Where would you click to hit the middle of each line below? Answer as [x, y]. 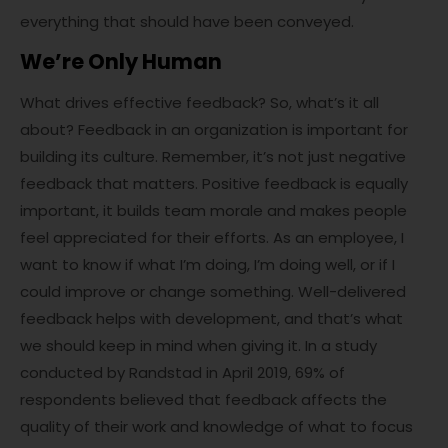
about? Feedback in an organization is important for [214, 130]
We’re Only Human [121, 62]
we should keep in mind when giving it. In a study [198, 346]
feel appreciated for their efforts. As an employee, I [212, 238]
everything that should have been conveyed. [187, 22]
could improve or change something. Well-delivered [213, 292]
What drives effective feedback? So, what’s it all [199, 103]
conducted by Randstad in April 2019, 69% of [182, 373]
